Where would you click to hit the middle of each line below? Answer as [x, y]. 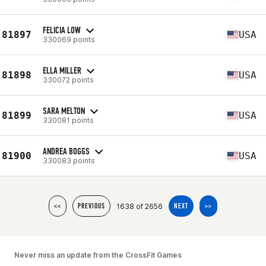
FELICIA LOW [62, 30]
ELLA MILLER [62, 70]
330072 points [68, 80]
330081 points [68, 120]
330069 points [69, 39]
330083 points [69, 160]
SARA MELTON [64, 110]
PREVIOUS [91, 206]
